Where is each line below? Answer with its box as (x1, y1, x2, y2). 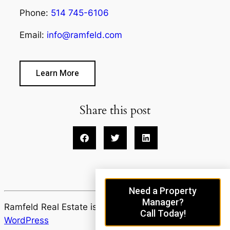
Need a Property (129, 185, 197, 196)
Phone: (20, 8, 51, 18)
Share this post (80, 102, 150, 118)
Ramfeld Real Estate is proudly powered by (4, 201, 182, 212)
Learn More (36, 67, 79, 80)
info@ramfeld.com (47, 30, 122, 41)
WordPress (4, 215, 49, 225)
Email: (20, 30, 47, 41)
